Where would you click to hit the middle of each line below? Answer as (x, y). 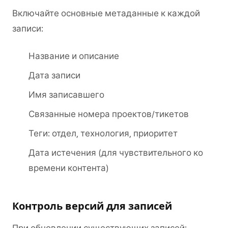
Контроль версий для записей (92, 206)
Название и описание (74, 56)
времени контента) (69, 168)
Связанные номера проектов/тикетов (109, 114)
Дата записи (54, 75)
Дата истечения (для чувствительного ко (116, 153)
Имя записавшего (66, 95)
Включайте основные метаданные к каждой (106, 13)
